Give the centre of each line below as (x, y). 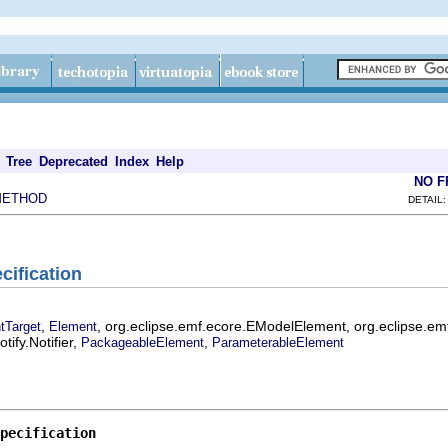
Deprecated (73, 161)
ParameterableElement (278, 342)
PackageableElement (142, 342)
